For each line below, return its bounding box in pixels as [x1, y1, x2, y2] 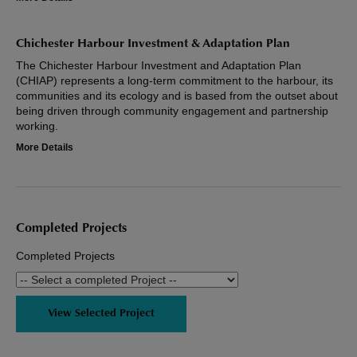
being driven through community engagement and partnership [16, 104, 328, 118]
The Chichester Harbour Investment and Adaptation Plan [16, 59, 301, 73]
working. [16, 120, 58, 133]
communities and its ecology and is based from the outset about [16, 89, 338, 103]
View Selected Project [48, 308, 155, 320]
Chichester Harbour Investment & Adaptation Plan [16, 38, 290, 51]
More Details [16, 143, 73, 153]
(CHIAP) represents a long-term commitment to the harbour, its [16, 74, 333, 88]
